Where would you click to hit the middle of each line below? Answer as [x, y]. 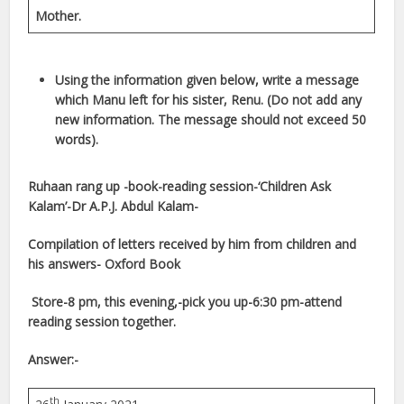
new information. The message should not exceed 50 [211, 119]
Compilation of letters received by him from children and [193, 243]
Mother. [59, 15]
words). [77, 139]
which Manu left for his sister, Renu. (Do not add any [209, 99]
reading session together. [102, 321]
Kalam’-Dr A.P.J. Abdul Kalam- [114, 206]
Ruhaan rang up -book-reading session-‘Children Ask [180, 186]
